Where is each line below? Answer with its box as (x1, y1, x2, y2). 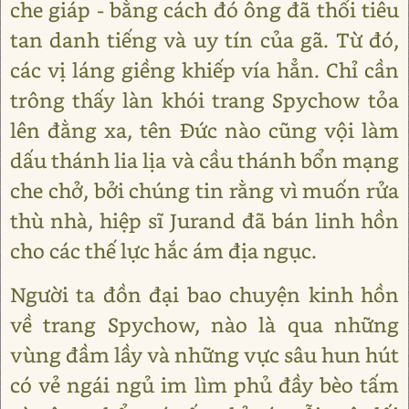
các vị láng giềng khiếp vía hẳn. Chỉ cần (10, 57, 399, 83)
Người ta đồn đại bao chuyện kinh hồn (10, 281, 399, 308)
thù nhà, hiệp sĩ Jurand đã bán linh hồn (10, 207, 399, 234)
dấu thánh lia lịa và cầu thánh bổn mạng (10, 147, 399, 173)
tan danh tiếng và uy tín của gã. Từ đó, (10, 26, 399, 53)
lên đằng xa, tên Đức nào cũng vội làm (10, 117, 399, 143)
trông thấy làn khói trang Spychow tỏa (10, 87, 399, 113)
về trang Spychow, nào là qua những (10, 311, 399, 338)
